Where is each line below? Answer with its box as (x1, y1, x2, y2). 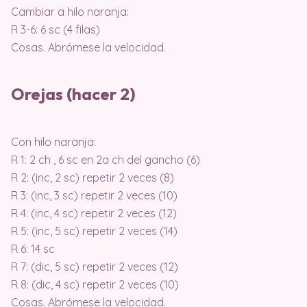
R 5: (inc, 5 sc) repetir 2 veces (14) (11, 223, 177, 238)
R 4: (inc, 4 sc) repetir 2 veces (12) (11, 206, 177, 220)
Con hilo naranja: (11, 134, 96, 149)
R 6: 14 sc (11, 241, 55, 256)
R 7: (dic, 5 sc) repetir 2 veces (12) (11, 259, 178, 273)
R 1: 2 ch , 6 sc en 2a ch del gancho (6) (11, 152, 200, 167)
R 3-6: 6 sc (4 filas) (11, 22, 100, 36)
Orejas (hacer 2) (11, 83, 136, 104)
